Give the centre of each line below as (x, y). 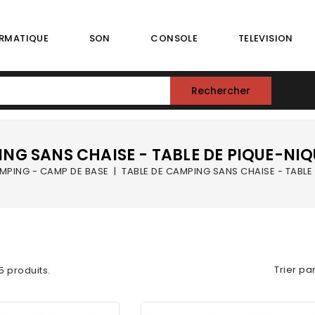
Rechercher (221, 90)
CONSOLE (174, 38)
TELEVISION (265, 38)
